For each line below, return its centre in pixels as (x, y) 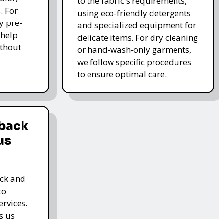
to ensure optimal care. (122, 74)
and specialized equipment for (136, 25)
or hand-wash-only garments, (134, 49)
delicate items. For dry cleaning (137, 37)
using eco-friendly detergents (134, 13)
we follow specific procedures (134, 62)
